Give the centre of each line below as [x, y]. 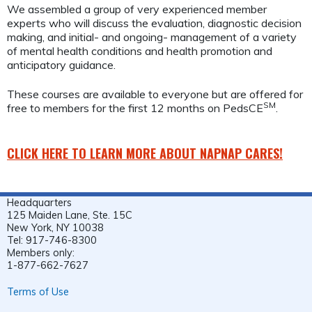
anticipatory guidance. [61, 64]
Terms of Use [38, 291]
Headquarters [41, 202]
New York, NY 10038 [57, 227]
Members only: [42, 252]
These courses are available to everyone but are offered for [155, 94]
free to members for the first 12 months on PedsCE [135, 108]
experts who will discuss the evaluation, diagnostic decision [154, 23]
